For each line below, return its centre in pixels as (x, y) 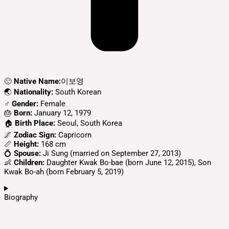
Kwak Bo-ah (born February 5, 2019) (64, 171)
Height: (26, 144)
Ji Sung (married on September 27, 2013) (111, 153)
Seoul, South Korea (89, 123)
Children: (29, 162)
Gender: (25, 104)
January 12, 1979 (62, 113)
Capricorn (74, 135)
